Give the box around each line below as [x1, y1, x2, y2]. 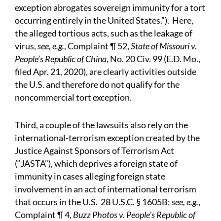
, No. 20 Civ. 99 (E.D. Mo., [107, 53, 200, 65]
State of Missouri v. [131, 40, 197, 52]
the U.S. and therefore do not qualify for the [15, 79, 180, 90]
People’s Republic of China [15, 53, 107, 65]
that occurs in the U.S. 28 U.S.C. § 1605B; [15, 196, 172, 208]
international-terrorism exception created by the [15, 132, 200, 144]
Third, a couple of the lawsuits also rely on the [15, 119, 188, 131]
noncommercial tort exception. [15, 92, 132, 103]
